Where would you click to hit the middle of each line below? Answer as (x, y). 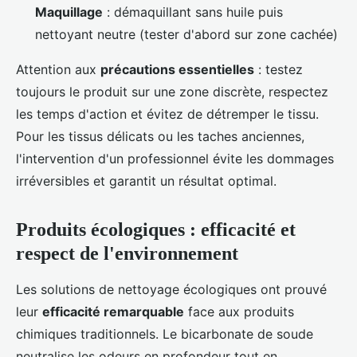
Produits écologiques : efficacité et (156, 230)
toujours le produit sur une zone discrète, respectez (172, 92)
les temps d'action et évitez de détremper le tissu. (167, 114)
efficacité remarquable (113, 312)
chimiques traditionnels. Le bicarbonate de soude (165, 334)
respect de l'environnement (127, 254)
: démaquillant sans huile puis (193, 12)
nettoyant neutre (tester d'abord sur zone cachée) (186, 35)
